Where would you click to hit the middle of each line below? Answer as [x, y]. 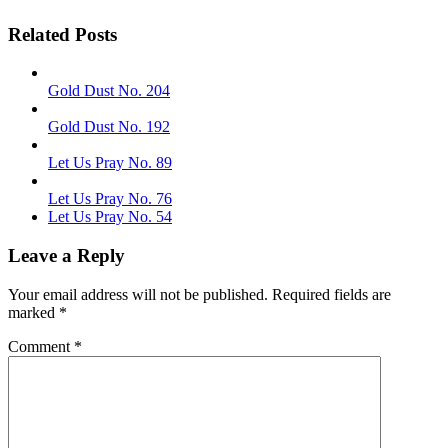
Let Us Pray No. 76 [110, 199]
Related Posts [62, 34]
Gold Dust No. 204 [109, 91]
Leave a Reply [66, 255]
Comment [41, 346]
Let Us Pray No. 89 [110, 163]
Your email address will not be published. [138, 294]
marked [33, 312]
